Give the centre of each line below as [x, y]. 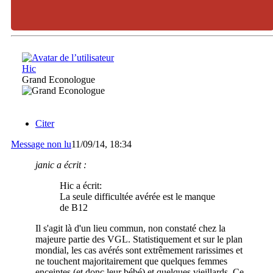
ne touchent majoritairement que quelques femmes [131, 261]
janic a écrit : [61, 165]
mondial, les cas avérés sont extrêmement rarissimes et [139, 250]
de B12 [74, 208]
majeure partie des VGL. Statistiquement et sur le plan [139, 239]
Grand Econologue [58, 79]
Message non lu [41, 144]
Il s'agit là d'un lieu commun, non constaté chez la [130, 229]
